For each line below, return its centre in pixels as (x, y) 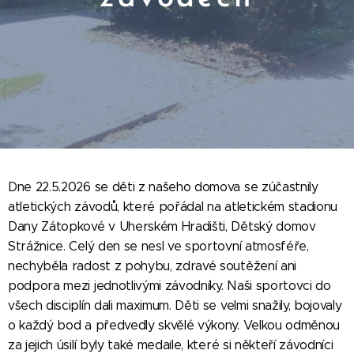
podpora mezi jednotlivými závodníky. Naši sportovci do (169, 286)
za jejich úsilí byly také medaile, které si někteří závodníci (171, 345)
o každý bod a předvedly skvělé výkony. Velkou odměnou (174, 325)
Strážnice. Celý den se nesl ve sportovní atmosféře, (158, 246)
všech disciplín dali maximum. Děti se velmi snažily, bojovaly (175, 305)
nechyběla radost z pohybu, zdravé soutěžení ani (152, 266)
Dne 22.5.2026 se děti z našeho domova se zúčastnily (163, 187)
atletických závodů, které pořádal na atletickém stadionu (173, 207)
